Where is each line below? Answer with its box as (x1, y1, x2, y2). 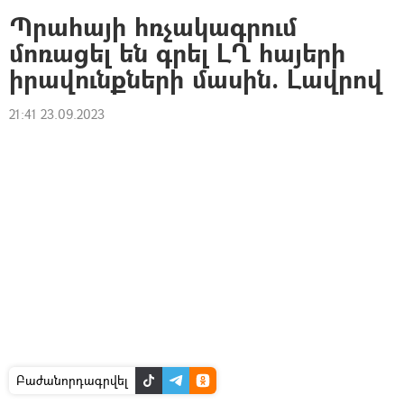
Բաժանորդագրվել (16, 371, 128, 389)
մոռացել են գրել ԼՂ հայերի (9, 35, 345, 70)
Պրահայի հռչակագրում (9, 9, 297, 44)
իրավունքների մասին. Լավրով (9, 61, 382, 96)
